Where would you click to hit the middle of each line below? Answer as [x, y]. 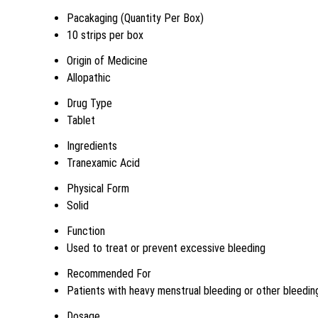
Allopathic [89, 78]
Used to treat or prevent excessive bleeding [166, 248]
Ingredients [92, 146]
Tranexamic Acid [103, 163]
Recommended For [109, 274]
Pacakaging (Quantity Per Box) [135, 18]
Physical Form [98, 188]
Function [86, 231]
